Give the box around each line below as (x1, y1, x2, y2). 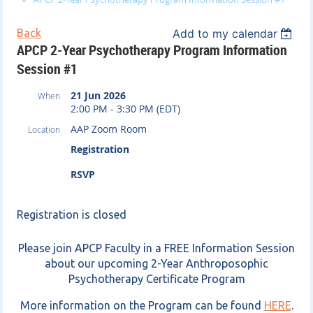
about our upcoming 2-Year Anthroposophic (45, 257, 268, 270)
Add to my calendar (172, 27, 277, 41)
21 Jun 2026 (71, 89, 126, 103)
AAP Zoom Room (71, 122, 147, 136)
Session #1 (17, 59, 78, 79)
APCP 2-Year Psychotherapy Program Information (17, 41, 288, 60)
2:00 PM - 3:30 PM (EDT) (71, 102, 181, 116)
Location (28, 124, 61, 136)
